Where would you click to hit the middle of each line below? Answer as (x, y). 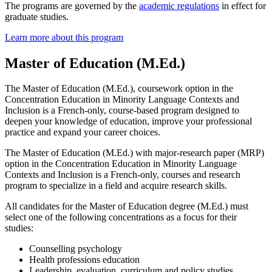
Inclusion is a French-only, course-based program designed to (122, 110)
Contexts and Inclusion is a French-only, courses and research (123, 175)
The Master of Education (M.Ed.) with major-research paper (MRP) (134, 153)
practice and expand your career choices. (83, 132)
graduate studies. (37, 16)
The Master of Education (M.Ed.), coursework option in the (119, 89)
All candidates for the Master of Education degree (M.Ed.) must (127, 206)
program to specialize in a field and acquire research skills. (116, 186)
